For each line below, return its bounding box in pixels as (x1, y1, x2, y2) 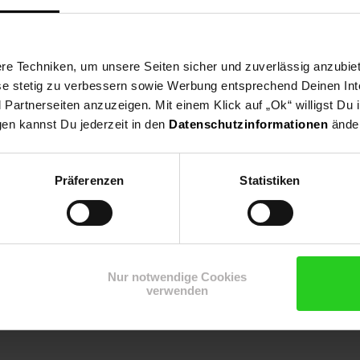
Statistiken (239, 174, 301, 188)
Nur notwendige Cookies (108, 270, 247, 284)
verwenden (146, 284, 209, 298)
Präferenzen (54, 174, 125, 188)
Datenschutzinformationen (169, 117, 328, 132)
